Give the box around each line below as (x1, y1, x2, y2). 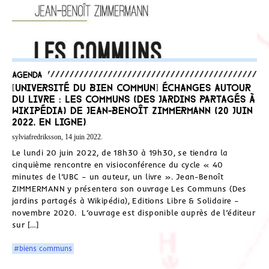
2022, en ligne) (12, 115, 86, 126)
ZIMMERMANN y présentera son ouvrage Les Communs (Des (12, 183, 247, 193)
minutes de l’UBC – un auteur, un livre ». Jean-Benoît (12, 171, 224, 181)
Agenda (12, 69, 42, 78)
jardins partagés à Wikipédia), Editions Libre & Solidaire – (12, 195, 240, 205)
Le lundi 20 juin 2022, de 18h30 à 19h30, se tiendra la (12, 147, 228, 157)
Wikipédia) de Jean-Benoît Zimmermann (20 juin (12, 104, 253, 115)
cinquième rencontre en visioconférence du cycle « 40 (12, 159, 223, 169)
